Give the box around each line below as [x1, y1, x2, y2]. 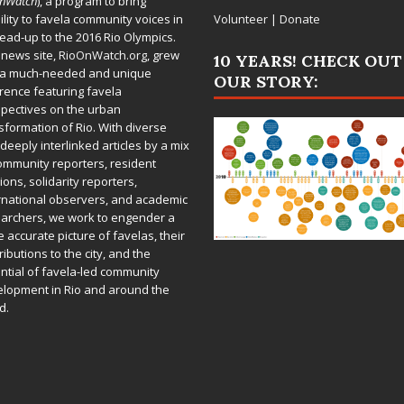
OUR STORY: [213, 71, 318, 93]
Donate [279, 11, 320, 28]
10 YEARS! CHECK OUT [213, 50, 402, 72]
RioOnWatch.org [58, 47, 147, 64]
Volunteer [213, 11, 268, 28]
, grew [146, 47, 179, 64]
